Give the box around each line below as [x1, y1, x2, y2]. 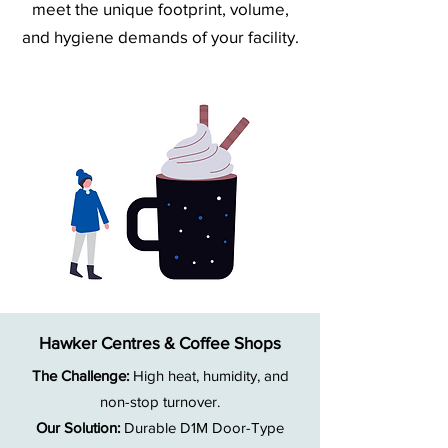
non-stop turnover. [100, 393, 220, 411]
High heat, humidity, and [132, 367, 289, 385]
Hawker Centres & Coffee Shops [39, 333, 281, 353]
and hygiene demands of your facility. [21, 27, 299, 47]
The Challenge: [31, 367, 133, 385]
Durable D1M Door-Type [124, 419, 284, 437]
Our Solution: [36, 419, 124, 437]
